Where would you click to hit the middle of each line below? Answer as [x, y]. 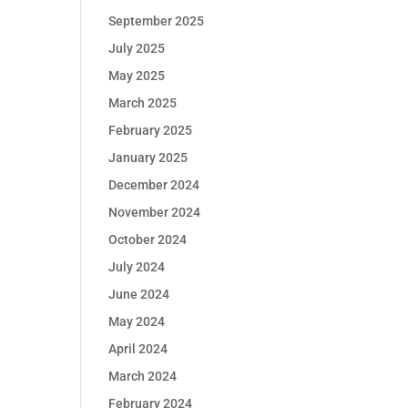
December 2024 [154, 185]
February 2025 [151, 130]
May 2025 [137, 76]
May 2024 [137, 321]
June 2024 [139, 294]
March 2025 [143, 103]
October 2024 [148, 240]
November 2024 [155, 212]
